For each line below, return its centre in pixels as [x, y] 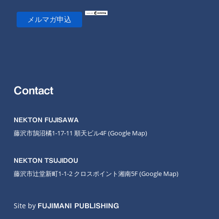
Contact [33, 90]
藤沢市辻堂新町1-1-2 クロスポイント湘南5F [77, 174]
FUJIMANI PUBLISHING [78, 206]
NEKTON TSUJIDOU [46, 161]
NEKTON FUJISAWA [46, 120]
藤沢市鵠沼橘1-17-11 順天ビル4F [61, 133]
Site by [26, 206]
